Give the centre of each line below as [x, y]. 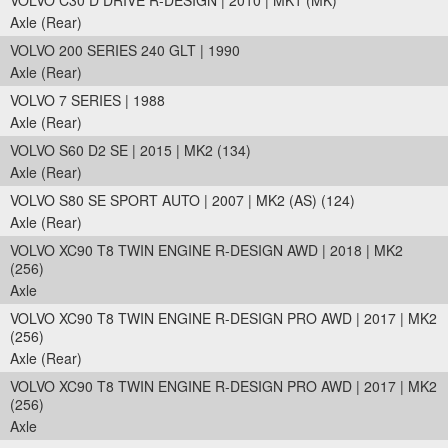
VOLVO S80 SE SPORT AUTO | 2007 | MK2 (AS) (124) [182, 200]
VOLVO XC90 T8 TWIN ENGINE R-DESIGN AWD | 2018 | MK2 [206, 250]
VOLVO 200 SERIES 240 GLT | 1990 [125, 50]
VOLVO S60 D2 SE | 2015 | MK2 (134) [130, 150]
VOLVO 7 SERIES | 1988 [87, 100]
